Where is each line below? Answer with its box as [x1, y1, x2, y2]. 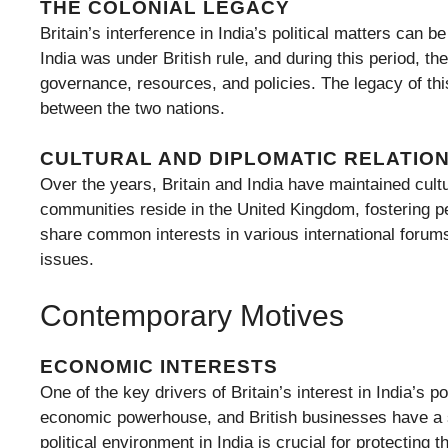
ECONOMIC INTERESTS [40, 355, 278, 377]
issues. [40, 250, 94, 270]
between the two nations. [40, 98, 225, 118]
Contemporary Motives [40, 298, 344, 332]
